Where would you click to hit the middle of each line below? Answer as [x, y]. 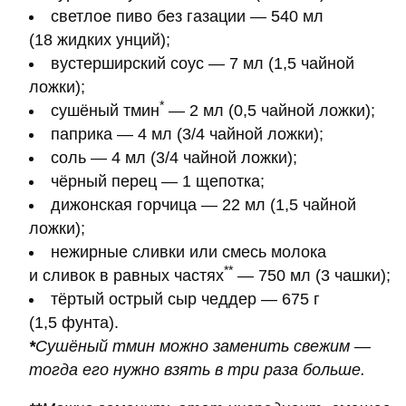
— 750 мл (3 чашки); [312, 275]
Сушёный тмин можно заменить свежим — [203, 346]
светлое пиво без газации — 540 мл [187, 16]
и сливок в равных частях [126, 275]
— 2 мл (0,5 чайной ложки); [270, 110]
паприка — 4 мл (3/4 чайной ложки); [187, 134]
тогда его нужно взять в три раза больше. [197, 369]
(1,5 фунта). [74, 322]
